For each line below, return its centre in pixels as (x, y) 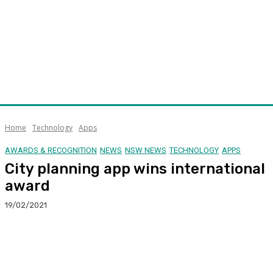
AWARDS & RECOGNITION (51, 150)
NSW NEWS (146, 150)
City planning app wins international (135, 168)
